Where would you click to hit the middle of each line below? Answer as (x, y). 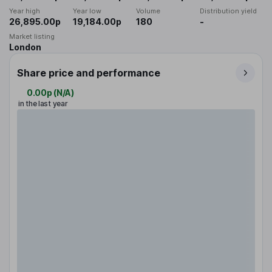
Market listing (32, 37)
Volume (148, 11)
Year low (87, 11)
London (25, 47)
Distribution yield (228, 11)
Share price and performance (89, 73)
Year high (25, 11)
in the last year (43, 104)
